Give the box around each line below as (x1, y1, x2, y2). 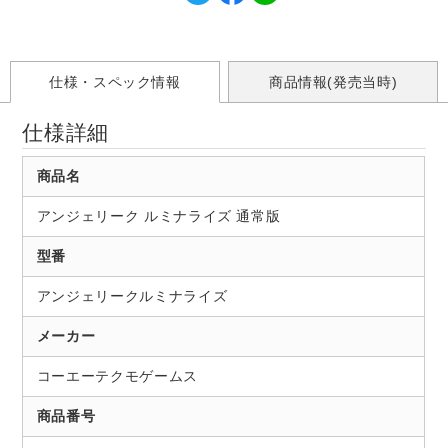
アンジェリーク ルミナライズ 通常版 (36, 208, 281, 225)
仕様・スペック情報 (48, 74, 181, 91)
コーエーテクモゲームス (36, 368, 198, 385)
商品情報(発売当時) (268, 74, 398, 91)
